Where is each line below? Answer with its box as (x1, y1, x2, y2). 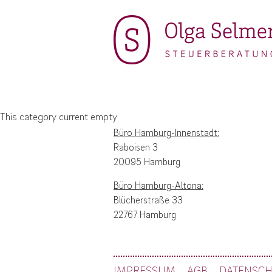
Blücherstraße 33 (114, 194, 183, 206)
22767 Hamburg (114, 208, 176, 220)
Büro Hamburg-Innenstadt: (114, 126, 219, 138)
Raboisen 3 (114, 141, 158, 153)
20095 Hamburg (114, 155, 180, 168)
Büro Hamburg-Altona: (114, 179, 203, 191)
